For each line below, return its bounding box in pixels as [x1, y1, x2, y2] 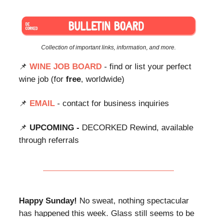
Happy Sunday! [19, 196, 79, 205]
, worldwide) [81, 74, 124, 84]
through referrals [19, 135, 79, 145]
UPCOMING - [30, 123, 82, 132]
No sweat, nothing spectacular [79, 196, 189, 205]
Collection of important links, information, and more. [41, 44, 176, 51]
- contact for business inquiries [57, 98, 169, 108]
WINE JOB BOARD [30, 62, 102, 71]
